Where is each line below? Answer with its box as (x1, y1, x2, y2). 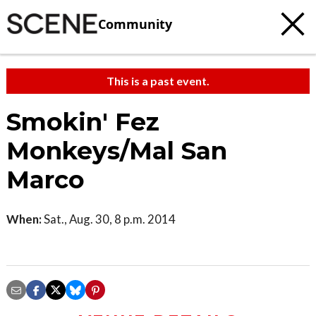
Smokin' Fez (6, 107, 159, 137)
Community (98, 15, 172, 32)
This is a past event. (107, 74, 209, 87)
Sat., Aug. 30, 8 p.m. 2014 (42, 212, 176, 226)
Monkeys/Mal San (6, 136, 227, 166)
